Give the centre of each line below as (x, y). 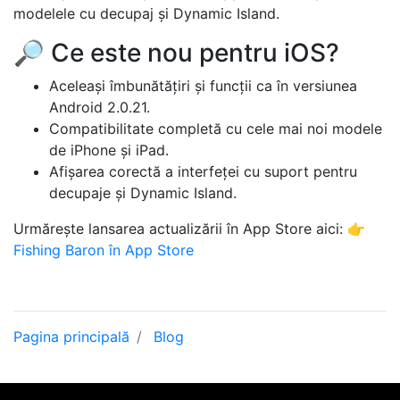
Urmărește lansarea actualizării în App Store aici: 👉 (189, 229)
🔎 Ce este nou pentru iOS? (176, 53)
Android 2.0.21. (100, 107)
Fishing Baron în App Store (104, 250)
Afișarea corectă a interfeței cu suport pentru (203, 171)
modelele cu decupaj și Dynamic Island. (146, 13)
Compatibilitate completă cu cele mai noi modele (216, 129)
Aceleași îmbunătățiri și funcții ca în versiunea (203, 86)
